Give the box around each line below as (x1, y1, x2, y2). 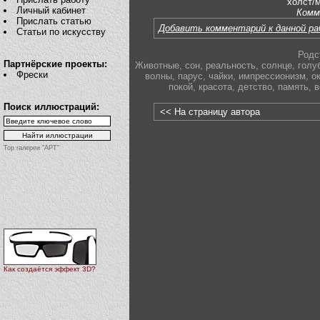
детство (238, 81, 272, 93)
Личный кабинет (16, 5, 86, 16)
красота (199, 81, 232, 93)
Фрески (16, 69, 49, 80)
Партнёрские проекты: (4, 59, 107, 69)
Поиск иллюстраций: (4, 101, 99, 112)
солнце (261, 60, 292, 71)
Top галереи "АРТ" (4, 144, 59, 151)
